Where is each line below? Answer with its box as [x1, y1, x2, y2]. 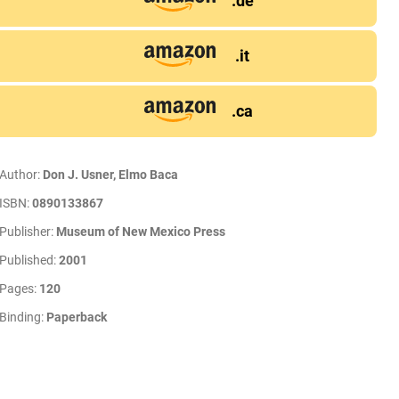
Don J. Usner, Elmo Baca [43, 167, 178, 182]
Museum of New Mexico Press [56, 224, 225, 239]
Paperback [46, 309, 107, 324]
